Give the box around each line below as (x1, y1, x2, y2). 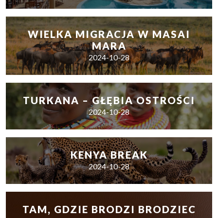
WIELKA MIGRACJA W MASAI (28, 28, 190, 40)
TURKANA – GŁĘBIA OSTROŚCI (23, 94, 195, 106)
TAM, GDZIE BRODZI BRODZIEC (22, 203, 196, 215)
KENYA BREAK (70, 149, 148, 161)
